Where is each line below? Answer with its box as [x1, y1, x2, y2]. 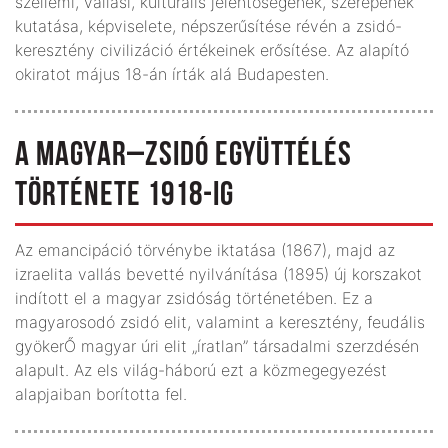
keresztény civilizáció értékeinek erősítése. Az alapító [15, 39, 409, 60]
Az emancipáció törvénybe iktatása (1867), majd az [15, 239, 395, 260]
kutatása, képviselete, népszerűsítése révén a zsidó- [15, 15, 402, 36]
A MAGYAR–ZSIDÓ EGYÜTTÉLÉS [15, 138, 352, 174]
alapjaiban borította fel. [15, 383, 187, 404]
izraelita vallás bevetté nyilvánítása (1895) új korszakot [15, 263, 422, 284]
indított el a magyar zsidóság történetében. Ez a [15, 287, 373, 308]
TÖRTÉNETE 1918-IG [15, 178, 234, 214]
